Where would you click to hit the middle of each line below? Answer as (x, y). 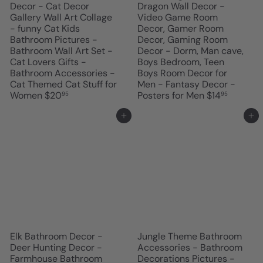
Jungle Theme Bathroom (190, 236)
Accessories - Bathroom (190, 247)
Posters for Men (172, 95)
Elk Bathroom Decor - (56, 236)
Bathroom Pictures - (54, 39)
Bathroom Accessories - (63, 73)
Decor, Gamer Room (181, 28)
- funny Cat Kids (45, 28)
